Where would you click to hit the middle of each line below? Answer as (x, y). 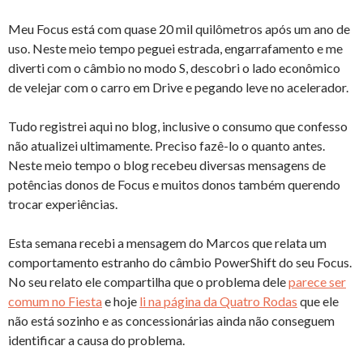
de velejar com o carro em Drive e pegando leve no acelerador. (178, 88)
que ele (318, 301)
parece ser (317, 282)
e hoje (121, 301)
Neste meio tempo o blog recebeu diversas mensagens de (167, 165)
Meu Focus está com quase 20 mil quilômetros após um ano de (179, 29)
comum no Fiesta (55, 301)
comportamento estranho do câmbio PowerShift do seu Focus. (180, 263)
